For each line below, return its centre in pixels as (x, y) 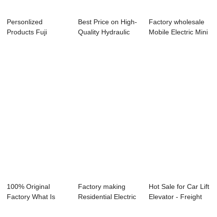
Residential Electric (107, 197)
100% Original (29, 187)
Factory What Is (31, 197)
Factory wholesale (177, 22)
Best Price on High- (107, 22)
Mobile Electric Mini (178, 32)
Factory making (101, 187)
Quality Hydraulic (104, 32)
